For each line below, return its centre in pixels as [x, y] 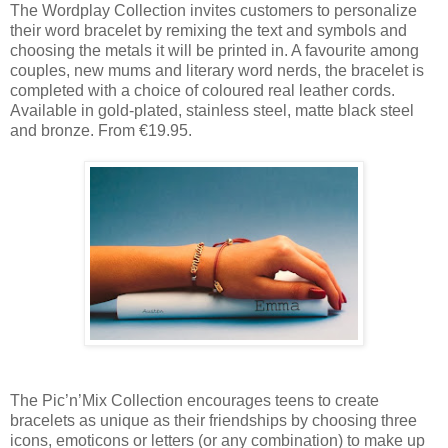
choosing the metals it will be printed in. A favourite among [214, 51]
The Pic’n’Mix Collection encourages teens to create [194, 401]
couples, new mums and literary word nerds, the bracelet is [217, 71]
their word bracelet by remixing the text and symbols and [208, 31]
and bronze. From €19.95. [101, 131]
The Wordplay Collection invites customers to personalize [213, 11]
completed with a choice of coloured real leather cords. [202, 91]
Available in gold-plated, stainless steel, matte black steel [212, 111]
